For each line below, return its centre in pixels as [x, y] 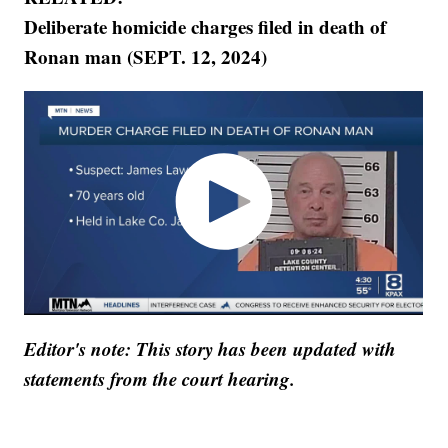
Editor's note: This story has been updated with [210, 349]
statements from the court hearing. [160, 379]
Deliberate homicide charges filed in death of [205, 26]
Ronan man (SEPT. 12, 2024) [146, 56]
